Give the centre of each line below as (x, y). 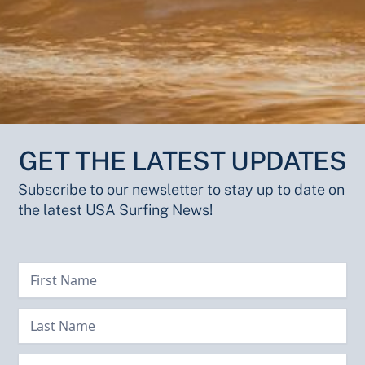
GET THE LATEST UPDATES (182, 161)
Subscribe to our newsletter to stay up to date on (182, 189)
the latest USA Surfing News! (116, 210)
